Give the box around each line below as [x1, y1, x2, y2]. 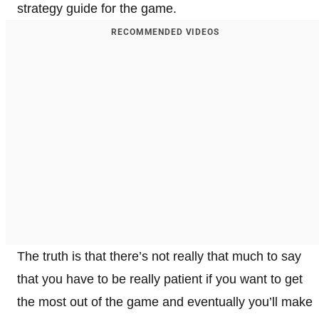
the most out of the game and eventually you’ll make [17, 295, 313, 309]
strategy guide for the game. [17, 1, 177, 16]
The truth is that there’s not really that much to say [17, 249, 301, 263]
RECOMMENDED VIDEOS [111, 27, 219, 37]
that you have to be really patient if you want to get [17, 272, 303, 286]
